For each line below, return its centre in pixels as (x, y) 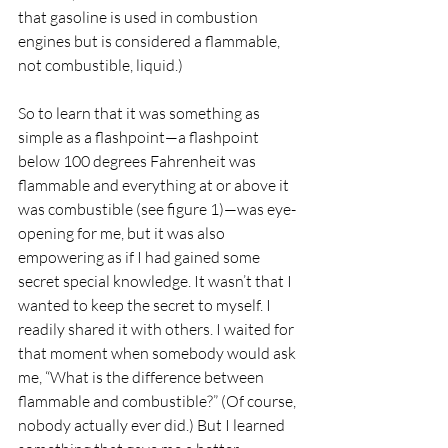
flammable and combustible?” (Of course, (158, 401)
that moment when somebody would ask (158, 353)
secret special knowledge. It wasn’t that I (156, 281)
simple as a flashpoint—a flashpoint (140, 137)
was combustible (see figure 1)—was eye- (157, 209)
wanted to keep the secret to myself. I (146, 305)
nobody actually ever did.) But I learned (153, 425)
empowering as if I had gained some (140, 257)
